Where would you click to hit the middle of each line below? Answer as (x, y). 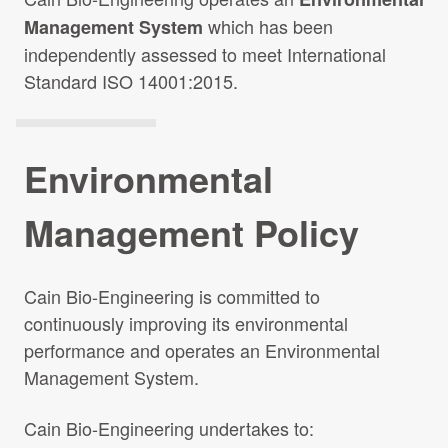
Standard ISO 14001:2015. (131, 81)
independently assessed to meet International (205, 54)
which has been (268, 26)
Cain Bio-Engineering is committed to (172, 296)
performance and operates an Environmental (202, 350)
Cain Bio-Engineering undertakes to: (169, 428)
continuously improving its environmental (186, 323)
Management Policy (191, 232)
